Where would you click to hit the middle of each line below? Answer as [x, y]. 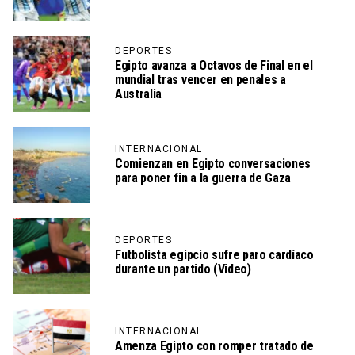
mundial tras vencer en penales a [200, 80]
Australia [139, 94]
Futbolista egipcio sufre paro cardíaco [214, 255]
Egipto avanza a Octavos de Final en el [214, 66]
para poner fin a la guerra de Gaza [203, 178]
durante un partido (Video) [183, 269]
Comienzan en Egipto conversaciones [213, 164]
